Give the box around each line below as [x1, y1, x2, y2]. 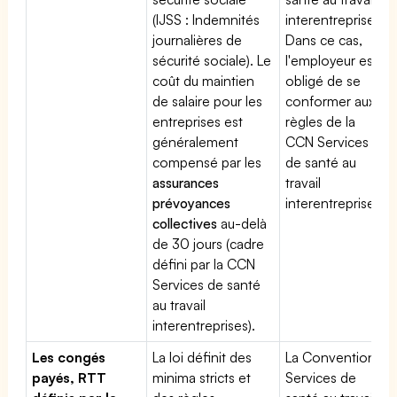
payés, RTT [32, 368, 107, 386]
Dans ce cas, [285, 30, 363, 49]
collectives [152, 214, 217, 232]
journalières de [152, 30, 243, 49]
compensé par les [152, 152, 262, 171]
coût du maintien [152, 71, 255, 90]
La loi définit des [152, 347, 253, 366]
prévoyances [152, 193, 230, 212]
